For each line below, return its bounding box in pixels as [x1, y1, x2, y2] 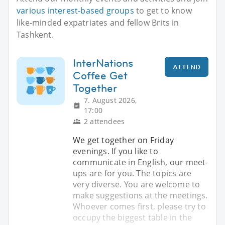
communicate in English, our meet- [73, 157, 208, 168]
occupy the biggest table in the [73, 212, 192, 223]
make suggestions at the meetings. [73, 190, 208, 201]
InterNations [73, 56, 133, 71]
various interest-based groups [17, 5, 134, 17]
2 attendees [84, 117, 125, 127]
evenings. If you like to [73, 146, 158, 157]
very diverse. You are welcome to [73, 179, 200, 190]
